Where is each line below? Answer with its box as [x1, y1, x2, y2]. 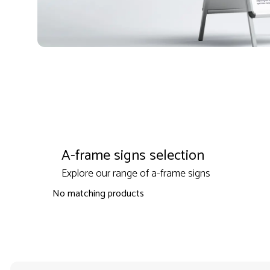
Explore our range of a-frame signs [61, 165, 210, 183]
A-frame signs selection [61, 144, 204, 168]
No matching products [52, 186, 144, 202]
